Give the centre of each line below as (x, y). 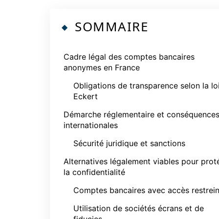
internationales (91, 125)
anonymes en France (102, 67)
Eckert (86, 96)
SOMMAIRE (111, 26)
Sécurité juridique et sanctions (129, 143)
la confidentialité (94, 172)
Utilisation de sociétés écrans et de (139, 208)
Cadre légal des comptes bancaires (129, 57)
